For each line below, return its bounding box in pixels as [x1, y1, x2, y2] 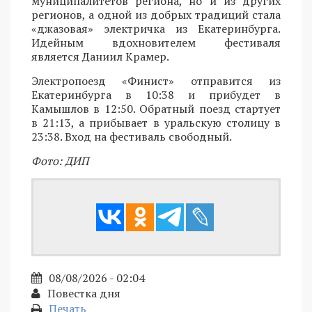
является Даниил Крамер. [31, 49, 169, 65]
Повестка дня [47, 286, 120, 302]
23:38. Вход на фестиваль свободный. [31, 129, 232, 145]
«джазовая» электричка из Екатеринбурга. [31, 21, 281, 37]
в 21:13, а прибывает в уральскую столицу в [31, 115, 281, 131]
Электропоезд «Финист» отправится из [31, 73, 281, 89]
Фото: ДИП [31, 153, 88, 169]
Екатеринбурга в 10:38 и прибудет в [31, 87, 281, 103]
